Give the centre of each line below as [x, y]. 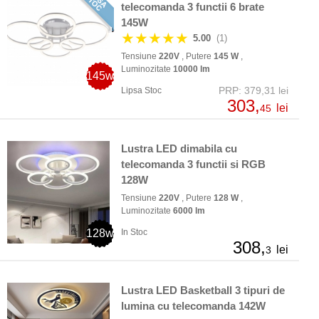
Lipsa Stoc [141, 91]
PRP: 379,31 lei [253, 91]
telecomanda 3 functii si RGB [193, 164]
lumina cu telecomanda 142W [193, 306]
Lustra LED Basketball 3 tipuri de [203, 291]
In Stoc [134, 232]
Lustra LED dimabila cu [179, 149]
